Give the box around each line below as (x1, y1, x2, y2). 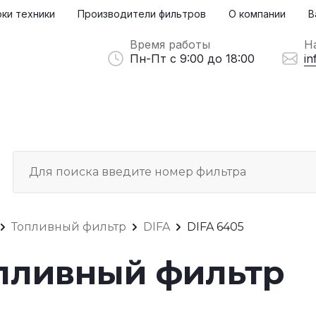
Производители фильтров (78, 8, 206, 20)
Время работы (130, 37, 210, 51)
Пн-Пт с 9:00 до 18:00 (130, 51, 255, 66)
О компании (229, 8, 286, 20)
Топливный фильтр (11, 219, 126, 233)
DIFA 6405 (187, 219, 244, 233)
